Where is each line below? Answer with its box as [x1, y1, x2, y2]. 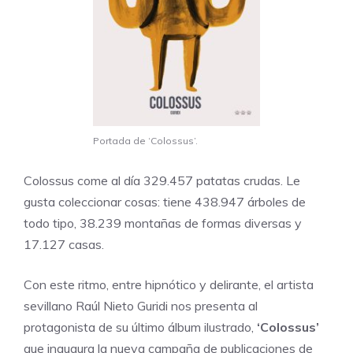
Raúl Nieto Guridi [76, 297, 168, 314]
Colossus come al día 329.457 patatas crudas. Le [24, 172, 300, 188]
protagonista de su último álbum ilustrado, [24, 318, 254, 335]
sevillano [24, 297, 76, 314]
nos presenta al [168, 297, 258, 314]
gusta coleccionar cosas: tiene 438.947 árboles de [24, 193, 306, 210]
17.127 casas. [24, 236, 104, 252]
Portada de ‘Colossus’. [93, 134, 198, 147]
